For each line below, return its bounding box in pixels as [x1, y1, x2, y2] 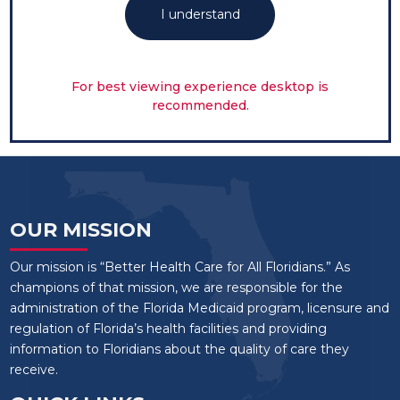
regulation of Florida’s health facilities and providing [9, 320, 327, 337]
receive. [9, 361, 58, 378]
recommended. [151, 96, 249, 113]
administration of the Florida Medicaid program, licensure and [9, 299, 389, 316]
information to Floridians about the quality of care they [9, 340, 349, 357]
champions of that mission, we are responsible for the [9, 279, 343, 296]
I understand [160, 6, 240, 23]
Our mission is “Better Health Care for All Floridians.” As [9, 258, 350, 275]
